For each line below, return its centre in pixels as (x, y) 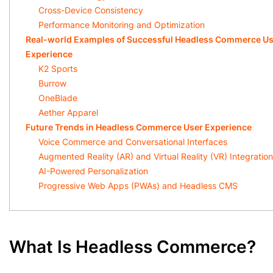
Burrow (52, 83)
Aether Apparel (68, 112)
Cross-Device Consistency (91, 10)
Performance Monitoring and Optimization (122, 25)
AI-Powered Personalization (93, 171)
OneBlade (58, 98)
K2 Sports (58, 69)
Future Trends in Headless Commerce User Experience (139, 127)
